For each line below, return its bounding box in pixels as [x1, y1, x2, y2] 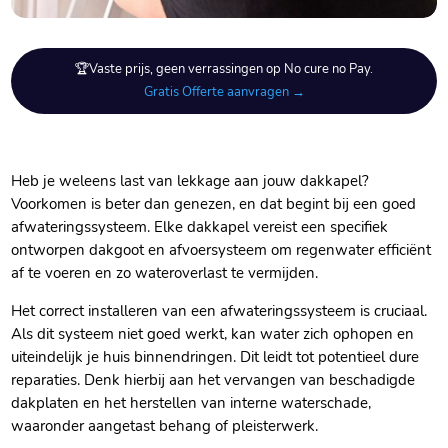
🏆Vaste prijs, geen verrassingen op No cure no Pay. [75, 60, 373, 79]
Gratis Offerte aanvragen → [143, 83, 305, 102]
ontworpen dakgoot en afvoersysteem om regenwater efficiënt [11, 240, 432, 261]
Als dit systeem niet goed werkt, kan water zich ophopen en [11, 324, 415, 345]
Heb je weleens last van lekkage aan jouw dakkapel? [11, 171, 370, 192]
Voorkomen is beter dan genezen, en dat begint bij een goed [11, 194, 417, 215]
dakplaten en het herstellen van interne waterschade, [11, 393, 372, 414]
